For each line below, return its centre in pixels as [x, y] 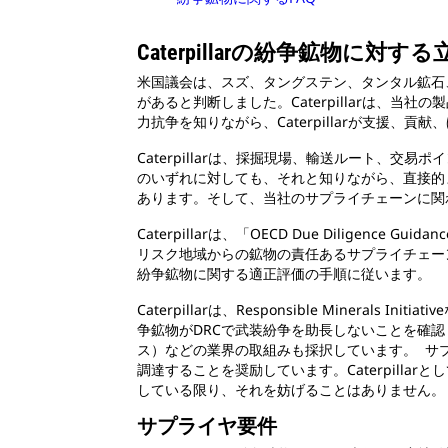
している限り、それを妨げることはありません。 [291, 390]
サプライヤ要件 [207, 426]
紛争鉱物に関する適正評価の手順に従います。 [284, 274]
